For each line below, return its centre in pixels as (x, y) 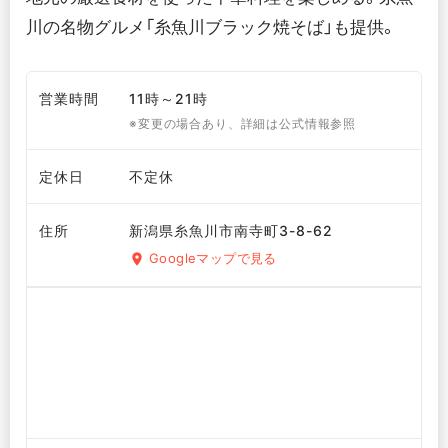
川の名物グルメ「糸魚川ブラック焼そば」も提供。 (211, 28)
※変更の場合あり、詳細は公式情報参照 (243, 124)
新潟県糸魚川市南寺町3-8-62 (231, 231)
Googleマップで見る (213, 258)
